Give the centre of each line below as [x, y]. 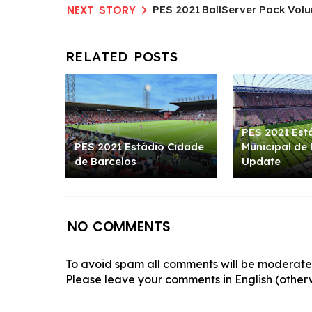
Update [261, 162]
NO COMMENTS [119, 227]
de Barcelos [106, 162]
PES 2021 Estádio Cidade [139, 147]
